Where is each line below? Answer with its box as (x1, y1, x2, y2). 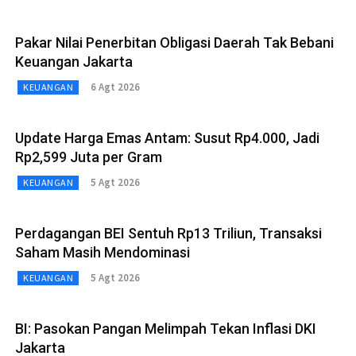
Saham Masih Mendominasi (15, 243, 190, 261)
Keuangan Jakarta (15, 52, 133, 70)
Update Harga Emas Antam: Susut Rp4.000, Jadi (15, 129, 319, 146)
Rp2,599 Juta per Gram (15, 148, 162, 165)
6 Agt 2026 (91, 80, 140, 95)
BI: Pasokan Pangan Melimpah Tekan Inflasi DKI (15, 319, 316, 337)
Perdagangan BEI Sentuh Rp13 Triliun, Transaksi (15, 224, 322, 242)
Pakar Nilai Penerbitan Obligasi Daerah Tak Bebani (15, 33, 334, 51)
